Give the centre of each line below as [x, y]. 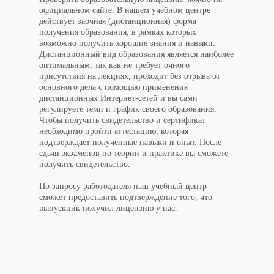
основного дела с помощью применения [113, 87]
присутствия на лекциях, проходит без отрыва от [130, 76]
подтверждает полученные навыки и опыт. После [130, 142]
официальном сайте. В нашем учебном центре [125, 10]
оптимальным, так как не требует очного [114, 65]
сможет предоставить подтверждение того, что [126, 197]
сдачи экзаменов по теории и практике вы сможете [134, 153]
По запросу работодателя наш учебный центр [123, 186]
